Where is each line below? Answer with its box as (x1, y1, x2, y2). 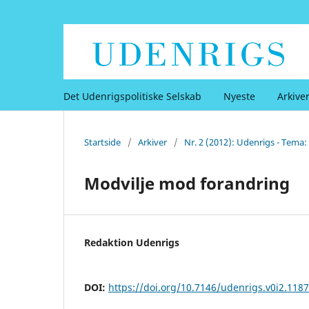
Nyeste (223, 89, 255, 103)
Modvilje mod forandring (84, 171, 290, 195)
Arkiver (138, 135, 167, 148)
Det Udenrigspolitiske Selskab (63, 89, 201, 103)
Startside (84, 135, 121, 148)
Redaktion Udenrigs (84, 235, 179, 249)
